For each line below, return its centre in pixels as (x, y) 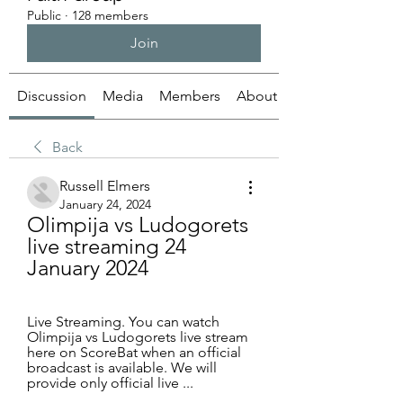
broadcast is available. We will (122, 367)
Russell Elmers (105, 186)
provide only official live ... (110, 383)
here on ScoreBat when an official (134, 352)
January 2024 (88, 268)
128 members (110, 15)
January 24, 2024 (105, 204)
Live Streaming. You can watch (123, 322)
